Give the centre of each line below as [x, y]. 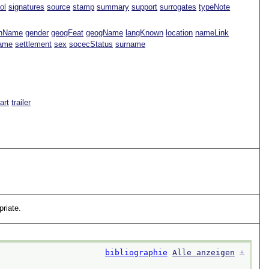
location [180, 32]
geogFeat [68, 32]
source [59, 7]
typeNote [215, 7]
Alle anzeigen [203, 252]
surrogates [178, 7]
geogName [105, 32]
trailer [21, 103]
